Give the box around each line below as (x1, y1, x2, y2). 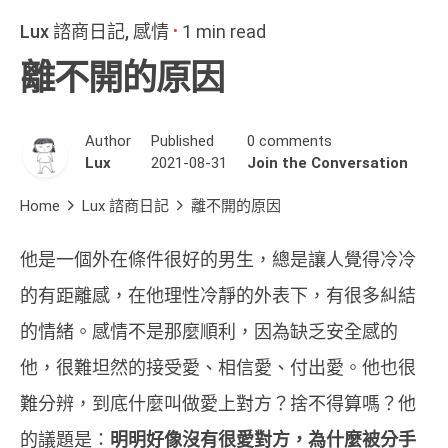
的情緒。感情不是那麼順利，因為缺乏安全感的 (20, 320, 398, 342)
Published (151, 131, 214, 150)
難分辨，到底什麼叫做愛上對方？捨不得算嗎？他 (20, 392, 416, 414)
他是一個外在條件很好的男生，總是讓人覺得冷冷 (20, 248, 416, 270)
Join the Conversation (247, 153, 408, 172)
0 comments (247, 131, 332, 150)
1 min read (182, 20, 266, 42)
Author (85, 131, 131, 150)
